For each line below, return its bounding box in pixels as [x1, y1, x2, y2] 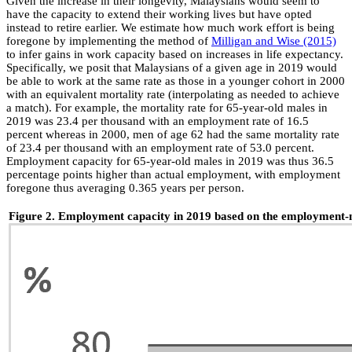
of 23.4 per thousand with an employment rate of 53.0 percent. [6, 141, 314, 155]
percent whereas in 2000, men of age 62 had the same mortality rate [6, 128, 339, 141]
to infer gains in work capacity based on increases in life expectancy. [6, 48, 343, 61]
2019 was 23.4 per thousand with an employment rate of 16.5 [6, 115, 309, 128]
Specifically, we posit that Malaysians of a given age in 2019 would [6, 61, 337, 75]
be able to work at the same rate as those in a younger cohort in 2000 [6, 75, 345, 88]
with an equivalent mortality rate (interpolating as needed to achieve [6, 88, 339, 101]
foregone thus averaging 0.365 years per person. [6, 181, 244, 195]
